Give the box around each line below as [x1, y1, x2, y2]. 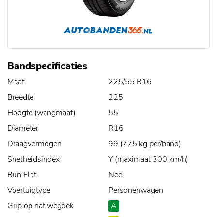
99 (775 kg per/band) [108, 139, 181, 150]
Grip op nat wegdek [7, 201, 74, 212]
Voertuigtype [7, 185, 50, 196]
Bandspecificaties [7, 60, 87, 73]
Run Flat [7, 170, 36, 181]
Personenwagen [108, 185, 163, 196]
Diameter [7, 123, 38, 134]
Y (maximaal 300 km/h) [108, 154, 188, 165]
